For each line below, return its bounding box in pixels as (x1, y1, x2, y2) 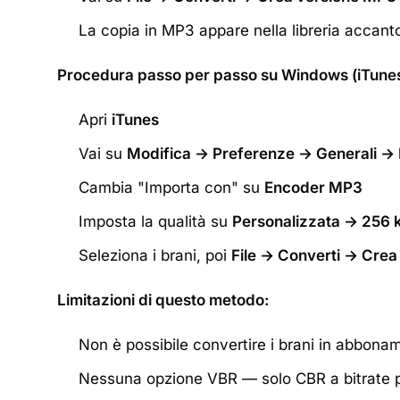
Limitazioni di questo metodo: (57, 291, 269, 309)
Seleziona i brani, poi (79, 246, 231, 264)
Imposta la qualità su (79, 212, 232, 230)
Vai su (79, 145, 127, 162)
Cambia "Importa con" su (79, 179, 264, 196)
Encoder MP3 (264, 179, 362, 196)
